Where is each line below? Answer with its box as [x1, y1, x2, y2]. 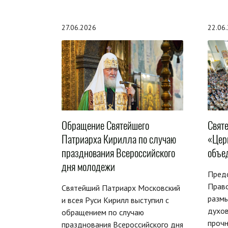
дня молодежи [62, 159, 115, 174]
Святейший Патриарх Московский [62, 182, 180, 193]
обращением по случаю [62, 207, 144, 217]
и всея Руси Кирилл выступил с [62, 194, 169, 205]
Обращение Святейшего [62, 118, 149, 133]
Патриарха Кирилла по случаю [62, 131, 176, 147]
